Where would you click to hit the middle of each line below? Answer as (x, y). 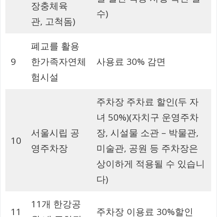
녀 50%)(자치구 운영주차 (147, 117)
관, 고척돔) (53, 22)
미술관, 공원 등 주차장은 (147, 148)
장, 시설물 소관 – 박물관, (147, 133)
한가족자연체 (58, 62)
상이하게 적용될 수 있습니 (150, 164)
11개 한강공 (56, 204)
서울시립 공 (55, 133)
